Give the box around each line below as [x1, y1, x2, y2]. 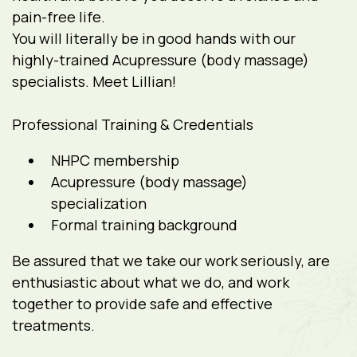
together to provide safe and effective [12, 294, 273, 313]
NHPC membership [51, 151, 179, 170]
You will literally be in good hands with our [12, 29, 296, 48]
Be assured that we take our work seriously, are [12, 251, 330, 270]
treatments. [12, 316, 95, 335]
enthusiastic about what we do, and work [12, 273, 289, 292]
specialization [51, 194, 147, 213]
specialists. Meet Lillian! [12, 72, 176, 91]
